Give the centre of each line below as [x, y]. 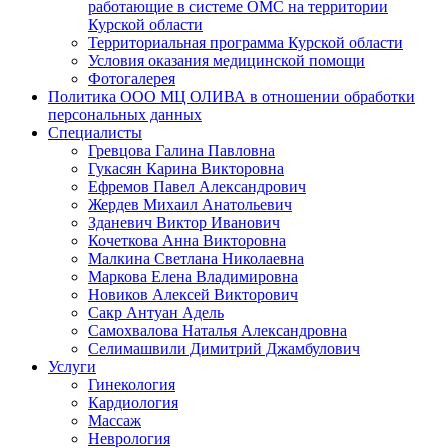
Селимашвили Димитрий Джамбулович [224, 349]
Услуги [72, 367]
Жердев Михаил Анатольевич [190, 205]
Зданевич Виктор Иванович [184, 223]
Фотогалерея [131, 79]
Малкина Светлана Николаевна [196, 259]
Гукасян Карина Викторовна [186, 169]
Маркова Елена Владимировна [193, 277]
